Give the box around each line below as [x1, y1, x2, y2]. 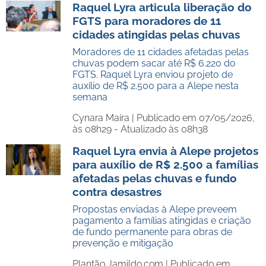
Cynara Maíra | [72, 112, 137, 123]
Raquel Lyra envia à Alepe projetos [72, 144, 258, 157]
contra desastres [72, 185, 161, 198]
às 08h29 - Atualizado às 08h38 [72, 123, 208, 135]
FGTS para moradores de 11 [72, 14, 221, 27]
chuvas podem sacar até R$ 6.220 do [72, 58, 236, 69]
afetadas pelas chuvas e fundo [72, 172, 237, 185]
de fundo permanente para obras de [72, 226, 232, 237]
